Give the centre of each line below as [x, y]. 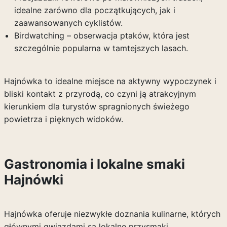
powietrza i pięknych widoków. [63, 119]
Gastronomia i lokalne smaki [94, 164]
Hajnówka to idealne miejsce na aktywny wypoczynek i [110, 81]
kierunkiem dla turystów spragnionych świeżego [97, 106]
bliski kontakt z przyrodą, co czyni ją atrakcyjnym [100, 94]
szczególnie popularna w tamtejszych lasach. [101, 48]
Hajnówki [33, 180]
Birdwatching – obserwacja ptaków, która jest [102, 35]
